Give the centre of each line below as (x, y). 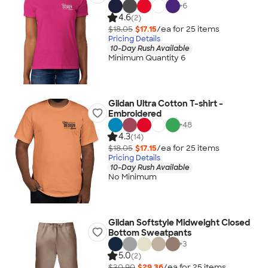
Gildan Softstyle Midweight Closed (179, 223)
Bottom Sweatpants (150, 233)
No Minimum (132, 177)
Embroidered (135, 114)
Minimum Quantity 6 (147, 58)
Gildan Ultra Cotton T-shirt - (165, 103)
